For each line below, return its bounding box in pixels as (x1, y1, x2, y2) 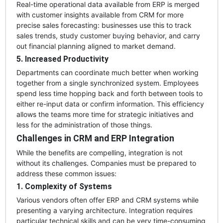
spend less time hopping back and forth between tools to (16, 89, 203, 98)
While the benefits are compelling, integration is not (16, 148, 183, 157)
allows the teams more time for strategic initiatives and (16, 110, 194, 118)
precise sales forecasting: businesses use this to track (16, 20, 192, 29)
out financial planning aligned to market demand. (16, 41, 176, 50)
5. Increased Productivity (16, 54, 109, 64)
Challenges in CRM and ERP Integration (16, 133, 174, 143)
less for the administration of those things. (16, 120, 152, 129)
